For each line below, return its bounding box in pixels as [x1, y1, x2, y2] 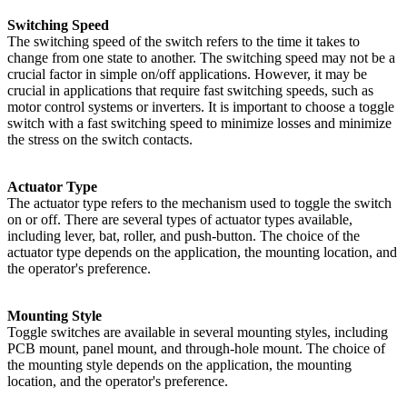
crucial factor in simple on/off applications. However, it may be [7, 65, 367, 82]
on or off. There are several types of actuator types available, [7, 211, 352, 227]
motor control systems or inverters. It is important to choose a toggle [7, 98, 394, 114]
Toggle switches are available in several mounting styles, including [7, 323, 388, 340]
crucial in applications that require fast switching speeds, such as [7, 82, 373, 98]
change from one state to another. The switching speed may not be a [7, 49, 395, 65]
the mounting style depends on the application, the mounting [7, 356, 352, 372]
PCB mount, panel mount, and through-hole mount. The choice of [7, 340, 385, 356]
